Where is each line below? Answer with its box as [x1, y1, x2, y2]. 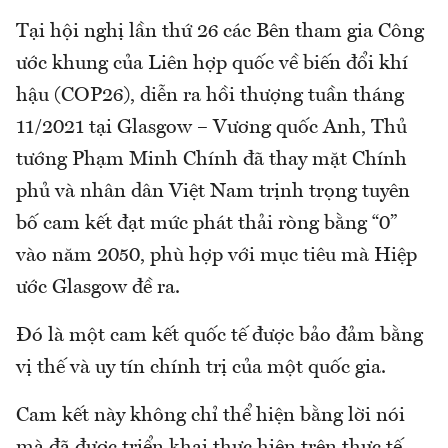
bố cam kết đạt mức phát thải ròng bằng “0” [16, 213, 397, 234]
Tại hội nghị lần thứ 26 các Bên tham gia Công [16, 21, 424, 42]
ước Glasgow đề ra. [16, 277, 180, 298]
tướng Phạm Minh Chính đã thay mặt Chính [16, 149, 407, 170]
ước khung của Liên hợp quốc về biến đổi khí [16, 53, 408, 74]
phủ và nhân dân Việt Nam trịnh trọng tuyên [16, 181, 410, 202]
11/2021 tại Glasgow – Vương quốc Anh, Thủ [16, 117, 407, 138]
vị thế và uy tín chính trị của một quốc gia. [16, 357, 386, 378]
